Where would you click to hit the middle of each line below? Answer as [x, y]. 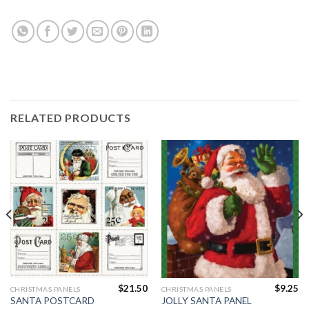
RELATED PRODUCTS [71, 118]
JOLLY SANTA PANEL [206, 301]
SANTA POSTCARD [52, 300]
